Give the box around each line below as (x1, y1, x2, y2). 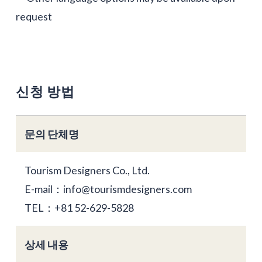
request (15, 10, 52, 23)
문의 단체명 (24, 127, 79, 141)
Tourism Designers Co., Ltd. (24, 164, 150, 177)
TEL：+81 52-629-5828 (24, 201, 134, 215)
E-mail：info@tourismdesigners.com (24, 182, 192, 196)
